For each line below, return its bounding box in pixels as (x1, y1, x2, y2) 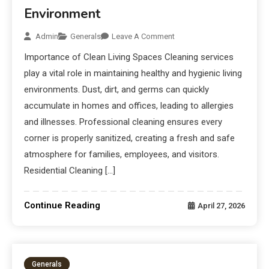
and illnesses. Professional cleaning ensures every (24, 116, 223, 128)
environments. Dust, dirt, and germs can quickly (24, 84, 210, 95)
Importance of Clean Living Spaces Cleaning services (24, 52, 234, 63)
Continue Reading (24, 200, 101, 211)
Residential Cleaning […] (24, 165, 116, 177)
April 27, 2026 (197, 201, 245, 211)
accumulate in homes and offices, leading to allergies (24, 100, 234, 112)
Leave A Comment (112, 32, 175, 41)
